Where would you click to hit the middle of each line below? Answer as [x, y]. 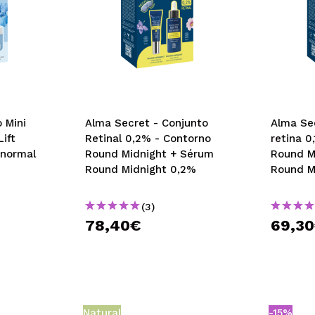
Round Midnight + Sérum [149, 154]
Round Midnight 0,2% [140, 169]
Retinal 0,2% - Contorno [148, 139]
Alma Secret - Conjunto [146, 123]
